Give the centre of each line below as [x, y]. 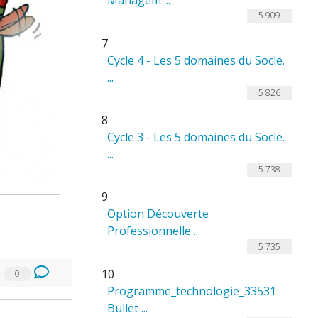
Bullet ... [127, 308]
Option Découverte [158, 214]
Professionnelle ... [154, 231]
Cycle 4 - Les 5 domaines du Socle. [196, 60]
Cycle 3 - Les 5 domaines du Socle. [196, 137]
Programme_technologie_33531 [192, 291]
